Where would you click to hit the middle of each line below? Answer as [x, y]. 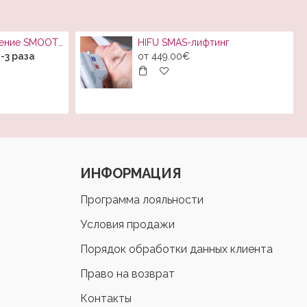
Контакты [106, 299]
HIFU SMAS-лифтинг [183, 43]
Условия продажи [127, 225]
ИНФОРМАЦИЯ [131, 174]
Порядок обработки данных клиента [176, 249]
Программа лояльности [142, 200]
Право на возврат [127, 274]
